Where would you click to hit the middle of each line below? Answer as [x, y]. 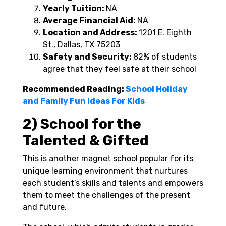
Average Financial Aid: [90, 21]
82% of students [165, 57]
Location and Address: [91, 33]
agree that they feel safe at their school [120, 69]
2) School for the [82, 124]
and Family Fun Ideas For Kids [84, 101]
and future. [45, 207]
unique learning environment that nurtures [105, 171]
